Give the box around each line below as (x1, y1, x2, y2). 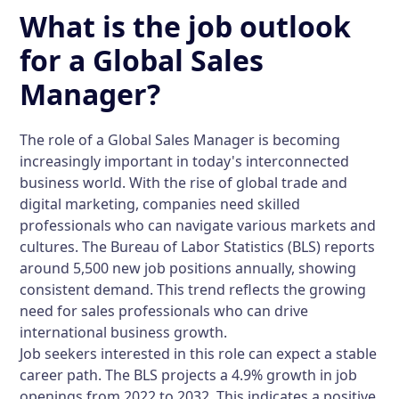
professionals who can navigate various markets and (20, 216, 377, 235)
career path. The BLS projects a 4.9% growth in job (20, 365, 358, 385)
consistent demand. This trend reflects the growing (20, 280, 367, 299)
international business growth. (20, 322, 228, 342)
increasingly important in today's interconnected (20, 151, 350, 171)
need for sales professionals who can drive (20, 301, 309, 321)
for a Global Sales (20, 41, 265, 79)
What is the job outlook (20, 7, 352, 45)
